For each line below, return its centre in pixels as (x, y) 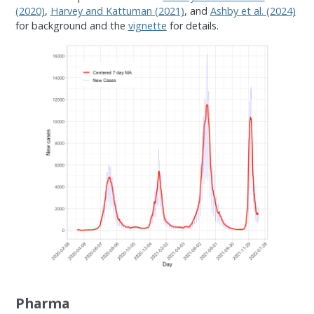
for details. (192, 25)
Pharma (42, 303)
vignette (147, 25)
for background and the (71, 25)
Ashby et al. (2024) (253, 11)
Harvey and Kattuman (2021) (117, 11)
